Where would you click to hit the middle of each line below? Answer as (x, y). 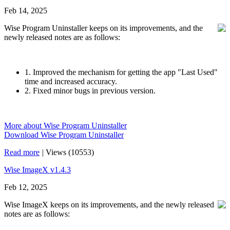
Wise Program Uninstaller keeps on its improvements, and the (103, 28)
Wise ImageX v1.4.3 (37, 170)
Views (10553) (70, 152)
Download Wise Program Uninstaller (64, 135)
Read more (22, 152)
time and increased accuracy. (71, 81)
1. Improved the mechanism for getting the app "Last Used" (121, 72)
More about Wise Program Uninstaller (65, 126)
